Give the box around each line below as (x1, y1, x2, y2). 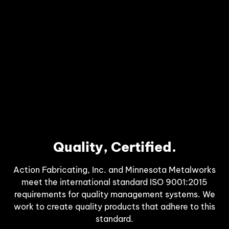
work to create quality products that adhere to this (14, 201, 215, 212)
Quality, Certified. (53, 138, 176, 155)
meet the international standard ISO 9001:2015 (21, 176, 208, 187)
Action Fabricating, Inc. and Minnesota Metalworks (13, 164, 216, 175)
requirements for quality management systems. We (14, 189, 215, 199)
